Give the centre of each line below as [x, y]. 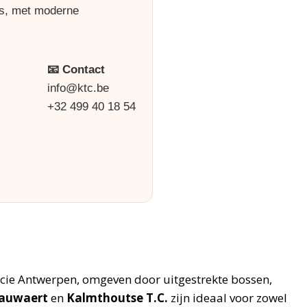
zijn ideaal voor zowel [228, 298]
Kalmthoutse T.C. [117, 298]
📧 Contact [76, 70]
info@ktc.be [78, 88]
